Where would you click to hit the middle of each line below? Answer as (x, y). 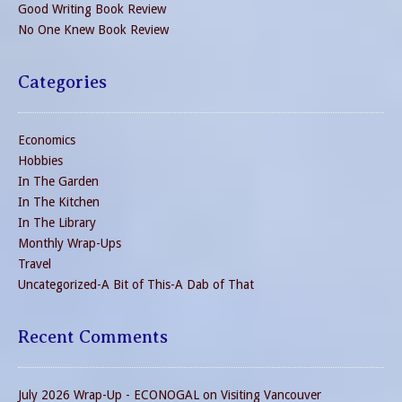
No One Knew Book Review (93, 30)
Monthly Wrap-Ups (70, 244)
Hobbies (40, 161)
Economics (47, 140)
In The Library (57, 223)
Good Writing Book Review (92, 9)
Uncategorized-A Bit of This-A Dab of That (136, 285)
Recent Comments (93, 337)
